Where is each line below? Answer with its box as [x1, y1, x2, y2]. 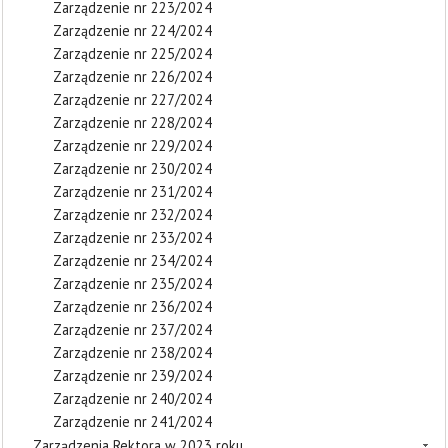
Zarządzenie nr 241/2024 [53, 412, 212, 431]
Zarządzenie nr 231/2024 [53, 182, 212, 201]
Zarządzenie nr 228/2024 [53, 113, 212, 132]
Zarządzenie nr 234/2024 [53, 251, 212, 270]
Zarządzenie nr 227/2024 [53, 90, 212, 109]
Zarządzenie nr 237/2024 [53, 320, 212, 339]
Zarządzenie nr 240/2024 [53, 389, 212, 408]
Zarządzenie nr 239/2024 [53, 366, 212, 385]
